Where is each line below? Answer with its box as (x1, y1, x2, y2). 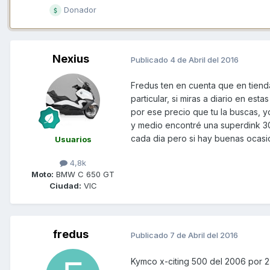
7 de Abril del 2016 (170, 230, 238, 240)
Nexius (52, 52, 89, 66)
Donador (61, 5, 96, 15)
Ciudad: (49, 181, 81, 191)
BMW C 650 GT (54, 169, 115, 180)
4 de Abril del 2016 (170, 54, 239, 64)
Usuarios (54, 134, 92, 145)
